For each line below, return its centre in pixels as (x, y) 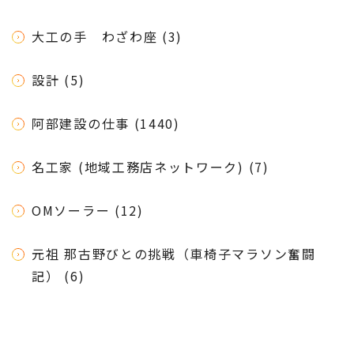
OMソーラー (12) (88, 210)
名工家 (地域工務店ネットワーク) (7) (151, 166)
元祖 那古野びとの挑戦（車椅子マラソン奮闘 (174, 253)
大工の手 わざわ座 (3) (107, 36)
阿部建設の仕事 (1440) (106, 123)
